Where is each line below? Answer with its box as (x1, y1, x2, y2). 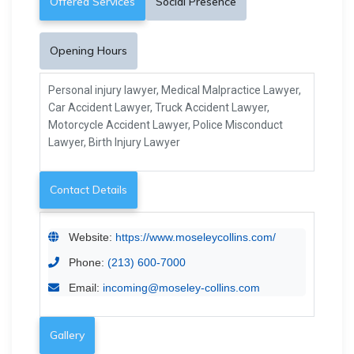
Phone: (66, 256, 107, 269)
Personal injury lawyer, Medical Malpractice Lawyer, (48, 84, 301, 96)
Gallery (50, 328, 85, 342)
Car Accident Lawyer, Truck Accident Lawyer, (48, 101, 269, 114)
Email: (66, 281, 103, 294)
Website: (66, 231, 115, 243)
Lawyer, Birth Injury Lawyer (48, 136, 180, 149)
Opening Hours (50, 43, 127, 58)
